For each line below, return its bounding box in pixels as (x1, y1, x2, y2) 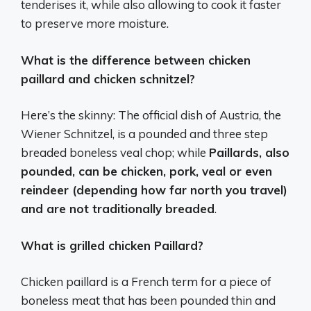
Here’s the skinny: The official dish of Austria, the (21, 108, 281, 123)
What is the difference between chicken (21, 52, 251, 67)
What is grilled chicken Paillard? (21, 237, 203, 253)
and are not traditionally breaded (21, 201, 215, 217)
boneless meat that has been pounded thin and (21, 293, 276, 308)
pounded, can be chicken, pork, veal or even (21, 164, 272, 179)
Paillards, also (209, 145, 289, 160)
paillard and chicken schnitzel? (21, 71, 195, 86)
